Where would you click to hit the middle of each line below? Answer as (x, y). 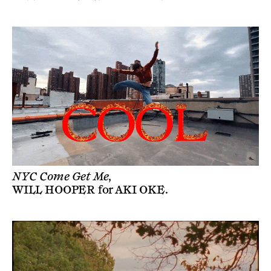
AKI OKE (140, 190)
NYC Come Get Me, (62, 176)
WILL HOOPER (54, 190)
